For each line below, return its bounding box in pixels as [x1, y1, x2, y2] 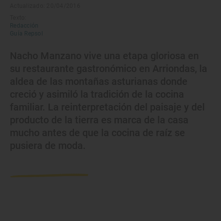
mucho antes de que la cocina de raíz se [10, 127, 185, 139]
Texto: [10, 14, 27, 22]
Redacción [10, 22, 39, 30]
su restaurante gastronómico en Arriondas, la [10, 63, 207, 75]
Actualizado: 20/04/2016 [10, 2, 80, 10]
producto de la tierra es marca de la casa [10, 114, 188, 126]
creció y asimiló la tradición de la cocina [10, 88, 184, 101]
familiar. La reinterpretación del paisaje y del [10, 101, 205, 113]
